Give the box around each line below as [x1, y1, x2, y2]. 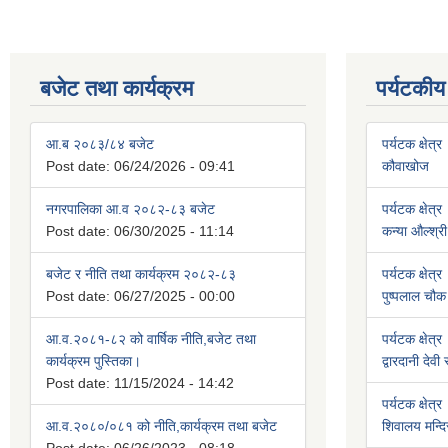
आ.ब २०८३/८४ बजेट [46, 136, 154, 153]
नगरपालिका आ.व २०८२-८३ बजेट [46, 201, 215, 218]
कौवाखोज [382, 158, 429, 175]
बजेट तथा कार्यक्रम [40, 76, 193, 102]
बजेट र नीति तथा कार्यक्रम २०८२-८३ [46, 266, 236, 283]
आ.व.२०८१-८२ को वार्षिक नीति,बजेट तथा [46, 331, 256, 348]
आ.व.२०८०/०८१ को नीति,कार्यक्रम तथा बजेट [46, 418, 277, 435]
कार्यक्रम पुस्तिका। [46, 353, 141, 370]
